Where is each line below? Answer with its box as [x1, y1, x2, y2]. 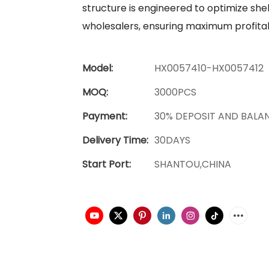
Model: [82, 61, 113, 75]
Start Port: [82, 157, 131, 171]
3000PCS [154, 85, 196, 99]
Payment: [82, 109, 127, 123]
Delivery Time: [82, 133, 148, 147]
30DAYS [154, 133, 190, 147]
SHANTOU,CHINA [154, 157, 231, 171]
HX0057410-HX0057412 [154, 61, 264, 75]
